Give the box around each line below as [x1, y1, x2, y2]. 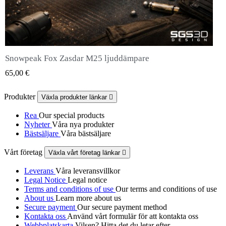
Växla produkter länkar [41, 93, 109, 101]
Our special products [39, 110, 104, 120]
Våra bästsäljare [61, 129, 111, 138]
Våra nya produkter [52, 120, 114, 129]
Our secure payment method [77, 202, 167, 211]
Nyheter [24, 120, 52, 129]
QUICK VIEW [89, 55, 129, 65]
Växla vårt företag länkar [48, 148, 122, 156]
